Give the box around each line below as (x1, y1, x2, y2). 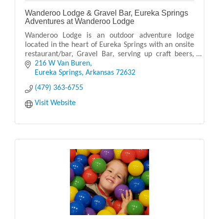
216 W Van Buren (35, 60, 90, 68)
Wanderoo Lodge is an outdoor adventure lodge (25, 31, 194, 40)
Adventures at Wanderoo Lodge (25, 17, 134, 25)
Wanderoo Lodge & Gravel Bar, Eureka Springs (25, 8, 188, 17)
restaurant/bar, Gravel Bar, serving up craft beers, (25, 50, 194, 58)
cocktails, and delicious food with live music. (25, 59, 165, 67)
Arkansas (86, 69, 114, 77)
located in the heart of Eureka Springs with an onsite (25, 41, 194, 49)
